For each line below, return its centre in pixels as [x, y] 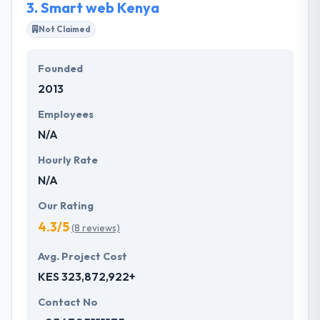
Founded [60, 68]
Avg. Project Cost [82, 256]
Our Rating [66, 205]
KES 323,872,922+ [86, 276]
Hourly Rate [68, 160]
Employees [66, 114]
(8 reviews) [96, 227]
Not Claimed [64, 29]
